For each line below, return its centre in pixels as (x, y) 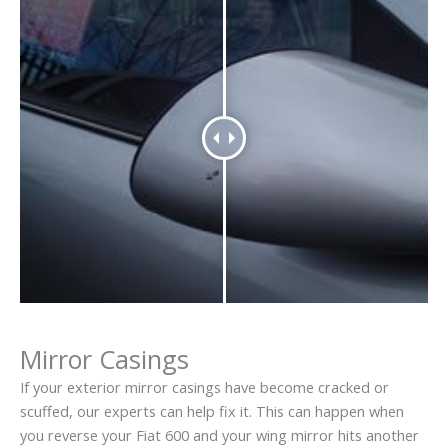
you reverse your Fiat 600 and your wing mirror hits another (219, 434)
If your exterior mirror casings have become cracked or (204, 386)
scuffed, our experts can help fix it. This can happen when (212, 410)
